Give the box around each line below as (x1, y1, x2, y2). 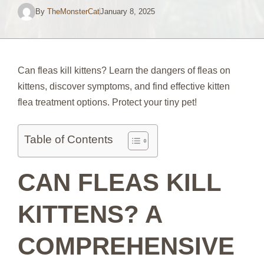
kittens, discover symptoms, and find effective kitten (18, 81, 230, 91)
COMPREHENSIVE (18, 232, 235, 260)
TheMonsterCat (47, 7, 100, 16)
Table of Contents (24, 133, 113, 146)
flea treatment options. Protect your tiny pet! (18, 97, 197, 107)
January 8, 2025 (100, 7, 155, 16)
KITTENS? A (18, 200, 161, 228)
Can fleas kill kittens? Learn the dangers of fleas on (18, 65, 230, 75)
